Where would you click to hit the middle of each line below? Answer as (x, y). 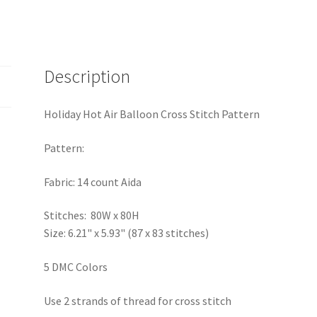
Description (87, 76)
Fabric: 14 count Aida (93, 181)
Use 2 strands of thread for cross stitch (138, 300)
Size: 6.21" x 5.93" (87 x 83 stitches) (127, 233)
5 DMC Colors (76, 266)
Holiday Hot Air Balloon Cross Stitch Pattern (152, 114)
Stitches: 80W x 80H (92, 215)
